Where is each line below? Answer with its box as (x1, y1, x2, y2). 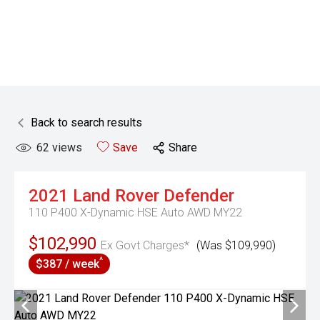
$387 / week (36, 257, 99, 271)
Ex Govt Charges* (101, 239, 189, 252)
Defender (164, 186, 234, 206)
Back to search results (31, 116, 142, 129)
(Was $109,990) (196, 239, 276, 252)
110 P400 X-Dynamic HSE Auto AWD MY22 (29, 206, 242, 219)
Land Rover (73, 186, 159, 206)
